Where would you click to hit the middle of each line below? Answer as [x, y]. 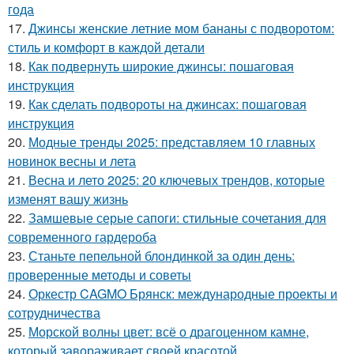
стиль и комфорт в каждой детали [106, 47]
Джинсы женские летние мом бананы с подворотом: [181, 28]
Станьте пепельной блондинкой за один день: [162, 256]
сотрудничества [54, 313]
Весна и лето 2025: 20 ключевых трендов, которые [177, 180]
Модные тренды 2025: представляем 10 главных [172, 142]
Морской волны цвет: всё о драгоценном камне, [169, 331]
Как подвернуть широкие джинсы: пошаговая [161, 66]
